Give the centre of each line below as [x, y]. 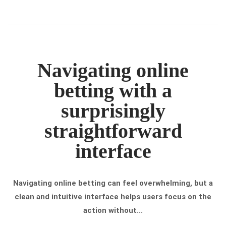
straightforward [113, 131]
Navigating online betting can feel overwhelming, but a [113, 183]
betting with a [113, 91]
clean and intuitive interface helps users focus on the [113, 197]
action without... [113, 210]
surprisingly [113, 111]
